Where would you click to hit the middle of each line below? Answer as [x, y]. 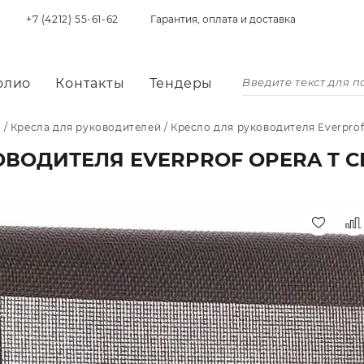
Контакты [90, 83]
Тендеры [181, 83]
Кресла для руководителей [86, 127]
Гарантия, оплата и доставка [223, 19]
